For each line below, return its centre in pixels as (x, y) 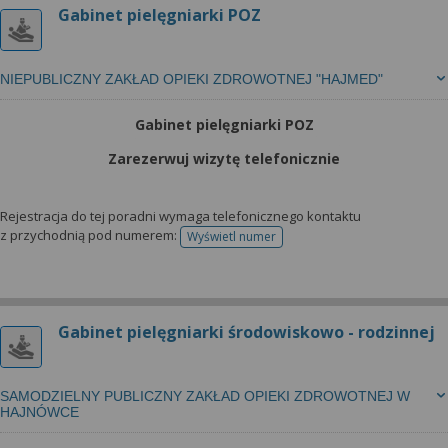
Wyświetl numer (231, 236)
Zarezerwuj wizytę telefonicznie (224, 158)
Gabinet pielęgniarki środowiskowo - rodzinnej (246, 332)
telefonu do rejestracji (292, 243)
